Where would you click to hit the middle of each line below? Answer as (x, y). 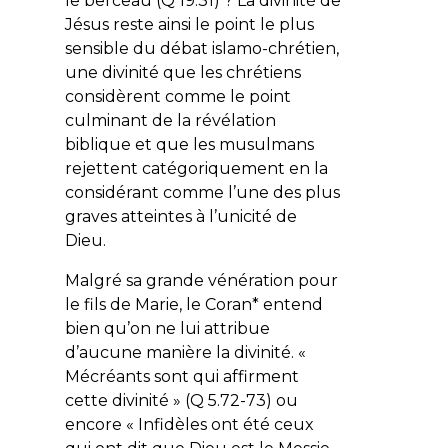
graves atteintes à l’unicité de (180, 216)
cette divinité (116, 400)
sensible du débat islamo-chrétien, (201, 48)
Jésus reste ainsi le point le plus (189, 24)
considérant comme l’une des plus (202, 192)
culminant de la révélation (170, 120)
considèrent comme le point (177, 96)
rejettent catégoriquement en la (196, 168)
